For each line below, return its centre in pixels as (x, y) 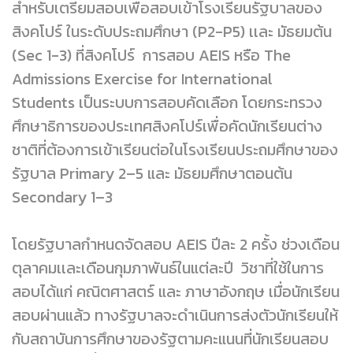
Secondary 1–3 (64, 197)
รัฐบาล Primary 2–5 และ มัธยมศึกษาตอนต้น (152, 173)
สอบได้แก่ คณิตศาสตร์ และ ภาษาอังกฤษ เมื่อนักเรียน (176, 291)
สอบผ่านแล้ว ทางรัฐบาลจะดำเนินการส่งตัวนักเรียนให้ (175, 315)
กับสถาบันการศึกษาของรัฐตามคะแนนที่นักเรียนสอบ (170, 338)
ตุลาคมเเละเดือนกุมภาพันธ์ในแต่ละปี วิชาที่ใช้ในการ (168, 268)
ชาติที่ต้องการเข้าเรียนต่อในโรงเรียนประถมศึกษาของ (175, 149)
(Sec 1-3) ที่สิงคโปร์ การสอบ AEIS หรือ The (151, 55)
